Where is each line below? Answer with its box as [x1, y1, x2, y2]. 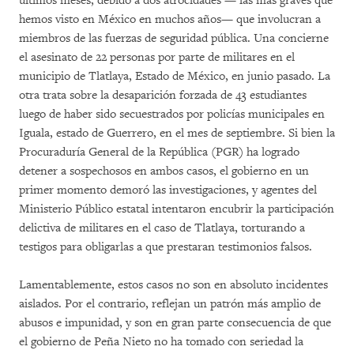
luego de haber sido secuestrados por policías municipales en [19, 107, 325, 122]
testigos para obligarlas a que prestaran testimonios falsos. [19, 239, 312, 254]
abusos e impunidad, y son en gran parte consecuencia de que [19, 315, 331, 330]
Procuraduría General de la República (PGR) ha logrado [19, 145, 299, 160]
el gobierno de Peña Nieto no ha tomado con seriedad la [19, 334, 303, 349]
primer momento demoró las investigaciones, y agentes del [19, 183, 317, 198]
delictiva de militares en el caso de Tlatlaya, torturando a [19, 220, 305, 235]
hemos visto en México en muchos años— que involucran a [19, 12, 321, 27]
